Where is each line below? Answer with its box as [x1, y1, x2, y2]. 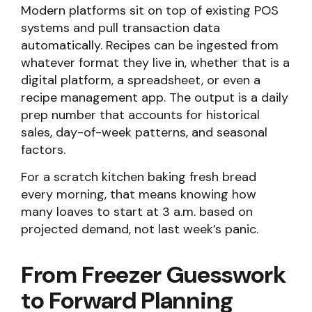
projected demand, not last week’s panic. [21, 221, 258, 237]
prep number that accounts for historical [21, 107, 260, 123]
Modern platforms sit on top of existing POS [21, 2, 279, 19]
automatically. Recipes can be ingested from [21, 37, 279, 54]
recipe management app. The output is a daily [21, 89, 288, 106]
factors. [21, 141, 65, 158]
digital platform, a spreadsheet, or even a [21, 72, 260, 88]
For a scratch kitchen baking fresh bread [21, 169, 256, 185]
